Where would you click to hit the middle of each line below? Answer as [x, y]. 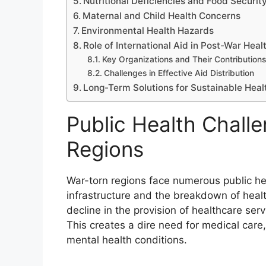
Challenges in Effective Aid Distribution [179, 73]
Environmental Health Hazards [148, 31]
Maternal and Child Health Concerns [162, 16]
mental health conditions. [127, 240]
